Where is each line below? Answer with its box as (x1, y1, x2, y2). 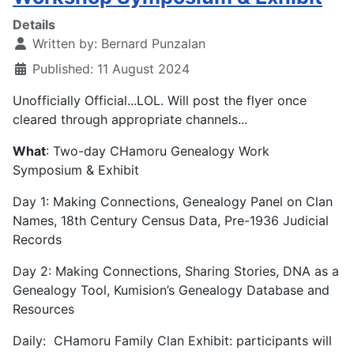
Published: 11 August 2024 (32, 61, 190, 77)
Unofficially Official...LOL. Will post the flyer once (13, 92, 307, 109)
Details (13, 17, 55, 33)
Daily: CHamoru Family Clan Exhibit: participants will (13, 333, 332, 349)
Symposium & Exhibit (13, 162, 139, 179)
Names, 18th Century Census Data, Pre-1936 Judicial (13, 213, 329, 229)
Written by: (28, 36, 101, 52)
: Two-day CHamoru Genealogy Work (46, 143, 269, 160)
